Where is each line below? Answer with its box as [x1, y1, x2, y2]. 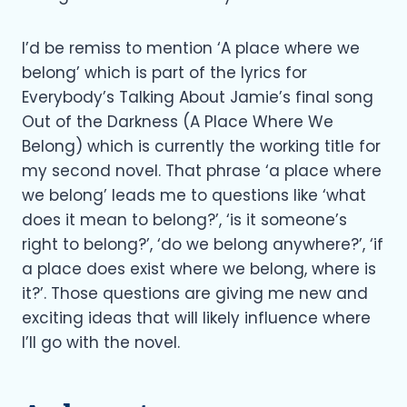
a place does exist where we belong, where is [22, 257, 376, 280]
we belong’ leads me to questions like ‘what [22, 184, 366, 206]
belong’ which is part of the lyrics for [22, 61, 307, 84]
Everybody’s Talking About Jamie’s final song [22, 85, 373, 108]
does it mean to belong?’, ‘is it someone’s [22, 208, 347, 231]
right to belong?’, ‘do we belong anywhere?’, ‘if [22, 233, 383, 255]
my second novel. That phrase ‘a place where [22, 159, 382, 182]
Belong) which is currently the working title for [22, 134, 381, 157]
